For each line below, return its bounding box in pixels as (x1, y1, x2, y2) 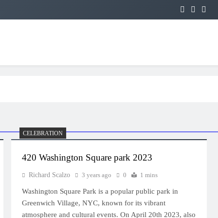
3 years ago (82, 171, 112, 179)
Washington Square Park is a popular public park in (22, 187, 179, 195)
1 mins (140, 171, 158, 179)
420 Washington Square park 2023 (22, 152, 153, 163)
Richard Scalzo (29, 171, 71, 179)
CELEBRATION (23, 130, 63, 137)
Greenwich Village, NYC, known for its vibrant (22, 199, 166, 207)
